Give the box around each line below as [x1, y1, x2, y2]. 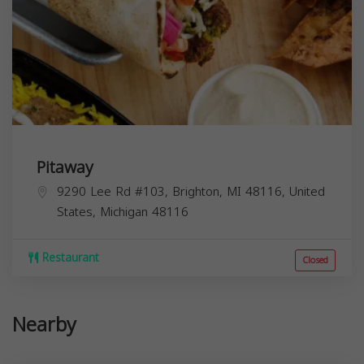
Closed [302, 251, 328, 269]
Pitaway [37, 151, 93, 183]
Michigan [100, 200, 148, 223]
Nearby [12, 305, 76, 344]
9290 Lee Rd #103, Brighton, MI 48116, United [57, 180, 325, 203]
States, [57, 200, 100, 223]
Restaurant [38, 246, 99, 269]
